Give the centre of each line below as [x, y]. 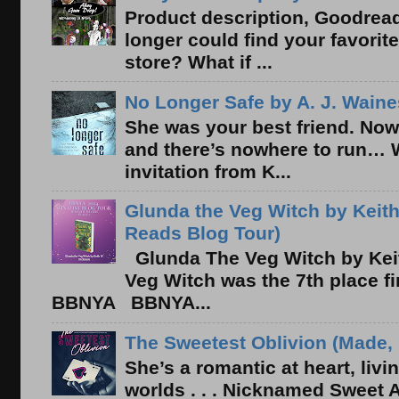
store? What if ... [198, 62]
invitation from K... [208, 171]
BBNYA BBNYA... [131, 303]
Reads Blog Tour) [202, 233]
